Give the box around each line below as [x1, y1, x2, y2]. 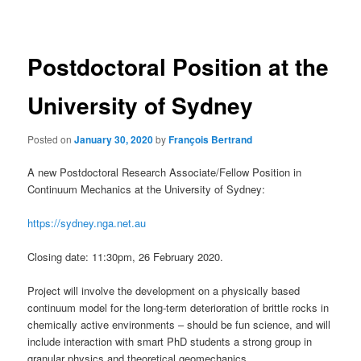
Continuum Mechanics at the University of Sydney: [27, 181, 266, 197]
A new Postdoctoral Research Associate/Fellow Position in [27, 164, 302, 180]
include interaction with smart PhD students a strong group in [27, 334, 313, 350]
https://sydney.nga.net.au [27, 215, 147, 231]
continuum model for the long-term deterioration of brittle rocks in [27, 300, 330, 316]
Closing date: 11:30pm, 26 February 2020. [27, 249, 224, 265]
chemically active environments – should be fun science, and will [27, 317, 331, 333]
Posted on [27, 131, 75, 146]
